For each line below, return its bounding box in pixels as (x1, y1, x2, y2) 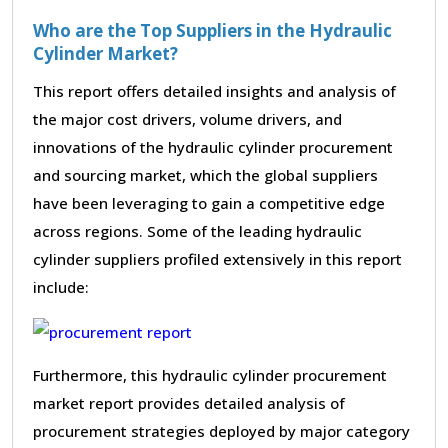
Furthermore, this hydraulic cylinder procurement (33, 364, 387, 385)
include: (33, 276, 89, 297)
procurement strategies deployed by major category (33, 420, 410, 441)
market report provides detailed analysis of (33, 392, 345, 413)
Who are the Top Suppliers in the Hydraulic (33, 18, 392, 42)
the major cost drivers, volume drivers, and (33, 108, 342, 129)
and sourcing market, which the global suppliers (33, 164, 378, 185)
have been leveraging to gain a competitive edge (33, 192, 385, 213)
